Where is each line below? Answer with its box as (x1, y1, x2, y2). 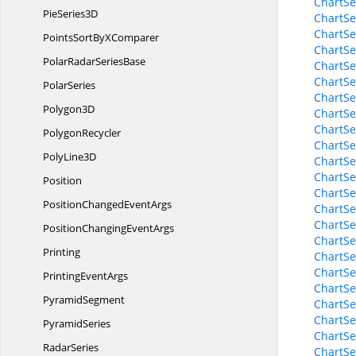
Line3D (64, 149, 96, 164)
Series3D (57, 6, 98, 21)
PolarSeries (43, 78, 95, 92)
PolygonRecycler (43, 126, 121, 140)
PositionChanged (43, 197, 124, 211)
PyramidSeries (43, 316, 110, 331)
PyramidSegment (43, 292, 125, 307)
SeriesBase (95, 54, 145, 68)
